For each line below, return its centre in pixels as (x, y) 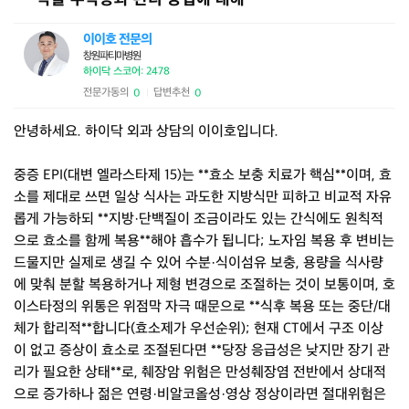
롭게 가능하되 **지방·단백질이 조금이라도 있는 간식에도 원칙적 (199, 220)
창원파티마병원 (112, 56)
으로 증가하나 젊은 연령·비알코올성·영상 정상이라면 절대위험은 (200, 395)
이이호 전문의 (117, 40)
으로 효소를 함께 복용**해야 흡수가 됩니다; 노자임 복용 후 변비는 (204, 241)
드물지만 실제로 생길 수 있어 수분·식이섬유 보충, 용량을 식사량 (199, 263)
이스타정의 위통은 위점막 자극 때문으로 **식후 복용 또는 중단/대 (202, 307)
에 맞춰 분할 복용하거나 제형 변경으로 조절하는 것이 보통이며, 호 (204, 285)
